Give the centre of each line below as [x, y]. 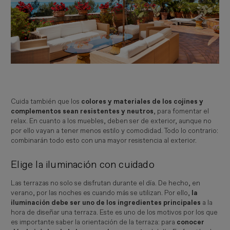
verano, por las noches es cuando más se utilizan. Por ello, [101, 193]
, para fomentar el [181, 111]
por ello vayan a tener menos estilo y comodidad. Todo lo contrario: [115, 131]
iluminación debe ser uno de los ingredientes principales [106, 203]
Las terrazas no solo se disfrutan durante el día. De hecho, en [106, 184]
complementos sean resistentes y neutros [82, 111]
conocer [191, 223]
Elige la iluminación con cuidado [83, 165]
